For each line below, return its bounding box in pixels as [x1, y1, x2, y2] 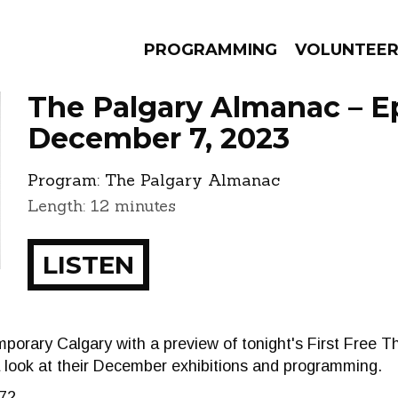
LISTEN [43, 250, 134, 280]
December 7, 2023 [28, 121, 290, 155]
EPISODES [87, 174, 208, 200]
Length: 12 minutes [28, 195, 176, 216]
